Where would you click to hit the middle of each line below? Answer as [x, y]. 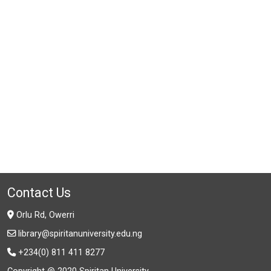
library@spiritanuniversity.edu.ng [80, 234]
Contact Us [39, 193]
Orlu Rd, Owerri [44, 215]
